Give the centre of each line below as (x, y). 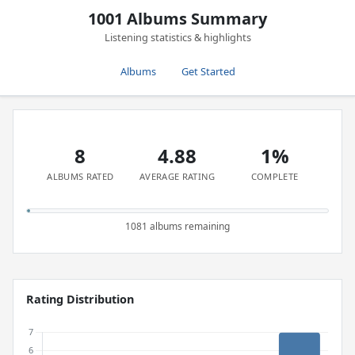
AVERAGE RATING (177, 176)
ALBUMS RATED (80, 176)
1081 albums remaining (177, 226)
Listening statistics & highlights (177, 37)
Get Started (208, 71)
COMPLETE (275, 176)
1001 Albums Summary (177, 19)
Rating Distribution (80, 299)
